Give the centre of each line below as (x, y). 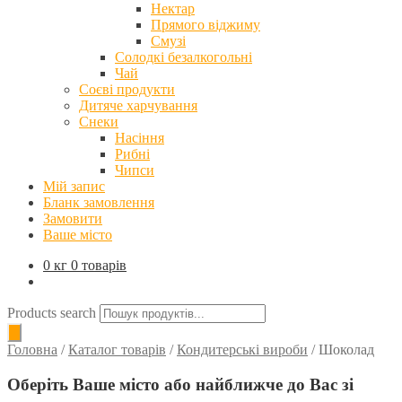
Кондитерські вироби (242, 350)
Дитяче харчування (138, 105)
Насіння (140, 138)
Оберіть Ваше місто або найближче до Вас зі (180, 384)
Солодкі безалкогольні (184, 57)
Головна (32, 350)
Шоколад (346, 350)
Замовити (73, 218)
